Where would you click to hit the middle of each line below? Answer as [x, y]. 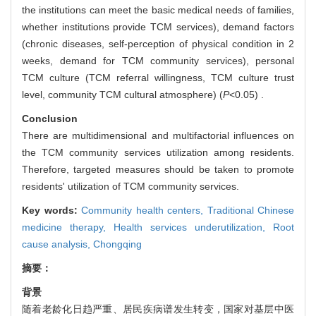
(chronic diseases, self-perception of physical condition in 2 [158, 44]
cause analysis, [57, 244]
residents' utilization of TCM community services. [130, 187]
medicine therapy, [68, 227]
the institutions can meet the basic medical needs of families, [158, 10]
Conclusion [50, 119]
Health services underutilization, [193, 227]
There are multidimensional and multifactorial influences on [158, 136]
